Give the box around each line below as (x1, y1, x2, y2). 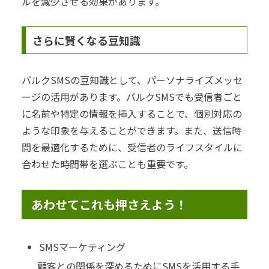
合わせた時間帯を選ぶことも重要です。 (22, 157, 193, 172)
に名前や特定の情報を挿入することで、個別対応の (22, 106, 242, 121)
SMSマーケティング (39, 240, 126, 255)
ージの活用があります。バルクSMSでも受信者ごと (22, 89, 242, 104)
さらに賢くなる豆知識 (32, 32, 141, 49)
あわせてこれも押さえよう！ (31, 196, 187, 214)
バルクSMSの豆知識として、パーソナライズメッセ (22, 73, 243, 88)
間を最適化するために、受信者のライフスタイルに (22, 140, 243, 155)
